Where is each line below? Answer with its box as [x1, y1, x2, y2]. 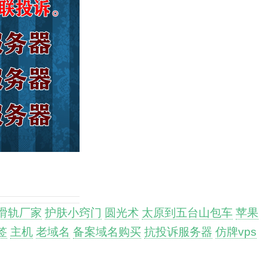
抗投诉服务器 [144, 225, 212, 238]
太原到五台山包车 [142, 206, 233, 219]
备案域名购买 [73, 225, 141, 238]
